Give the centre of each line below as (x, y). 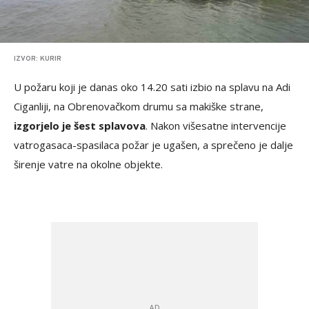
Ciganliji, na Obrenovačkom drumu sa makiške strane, (139, 107)
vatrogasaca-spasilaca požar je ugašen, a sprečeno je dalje (153, 145)
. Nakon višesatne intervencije (216, 126)
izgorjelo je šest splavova (80, 126)
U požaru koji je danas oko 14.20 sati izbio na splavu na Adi (152, 87)
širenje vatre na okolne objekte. (88, 165)
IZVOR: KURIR (38, 59)
